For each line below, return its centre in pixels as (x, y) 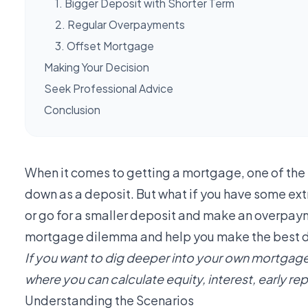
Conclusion (72, 109)
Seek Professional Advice (109, 88)
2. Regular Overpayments (120, 24)
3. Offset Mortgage (104, 45)
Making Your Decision (97, 67)
